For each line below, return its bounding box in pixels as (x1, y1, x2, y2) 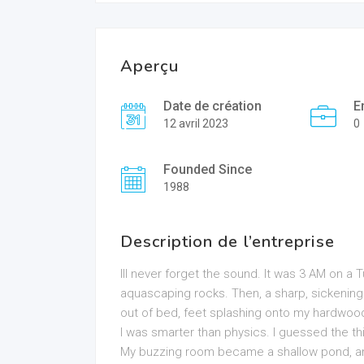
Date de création (163, 98, 262, 114)
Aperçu (120, 55, 179, 77)
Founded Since (163, 162, 252, 177)
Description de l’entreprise (120, 231, 335, 253)
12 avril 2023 (163, 117, 228, 130)
